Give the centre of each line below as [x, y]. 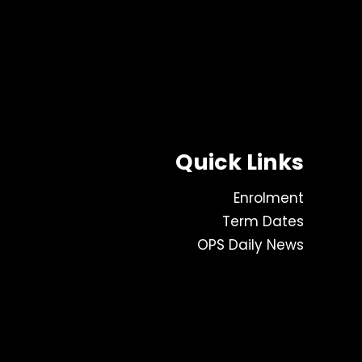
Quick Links [240, 162]
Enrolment [269, 198]
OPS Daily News [250, 244]
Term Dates [263, 221]
